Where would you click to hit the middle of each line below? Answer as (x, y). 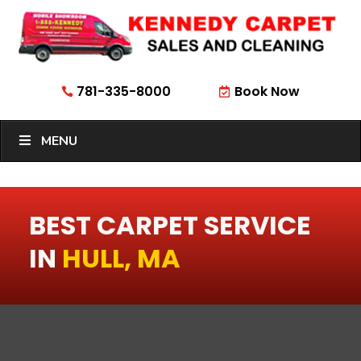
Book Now (267, 92)
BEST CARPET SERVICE (170, 226)
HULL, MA (121, 259)
